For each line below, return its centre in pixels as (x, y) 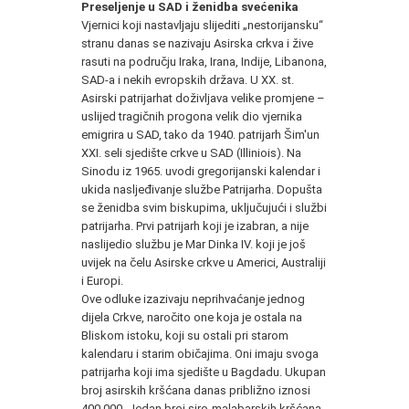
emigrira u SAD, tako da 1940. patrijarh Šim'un (200, 134)
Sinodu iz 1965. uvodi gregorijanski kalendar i (201, 171)
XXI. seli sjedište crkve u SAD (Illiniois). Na (191, 152)
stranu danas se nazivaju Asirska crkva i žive (197, 43)
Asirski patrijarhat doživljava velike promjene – (203, 98)
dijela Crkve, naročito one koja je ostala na (192, 317)
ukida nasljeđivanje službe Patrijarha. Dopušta (202, 189)
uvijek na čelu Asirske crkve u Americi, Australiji (204, 262)
